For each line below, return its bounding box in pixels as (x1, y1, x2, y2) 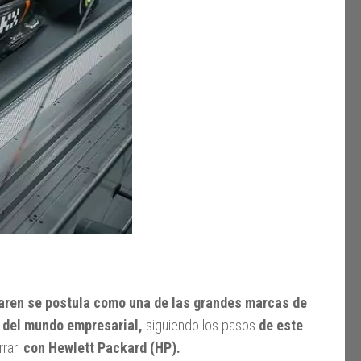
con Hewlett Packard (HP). (23, 338, 180, 356)
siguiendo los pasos (143, 316, 259, 334)
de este (259, 316, 303, 334)
